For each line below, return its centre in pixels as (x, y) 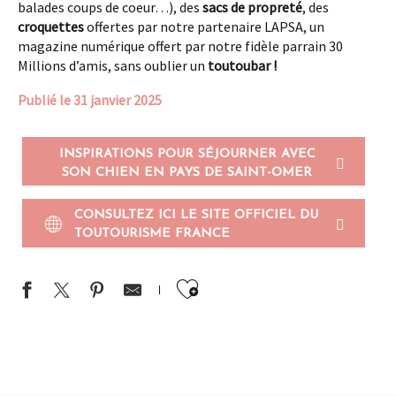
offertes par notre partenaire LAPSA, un (204, 27)
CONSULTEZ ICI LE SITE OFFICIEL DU (196, 216)
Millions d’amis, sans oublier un (113, 66)
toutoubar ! (242, 66)
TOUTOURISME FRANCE (152, 234)
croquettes (51, 27)
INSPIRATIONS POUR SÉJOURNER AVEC (187, 154)
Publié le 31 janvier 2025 (90, 100)
